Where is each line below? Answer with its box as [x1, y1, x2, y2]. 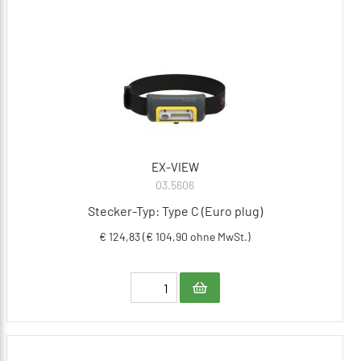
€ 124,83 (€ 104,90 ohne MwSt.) [99, 230, 251, 244]
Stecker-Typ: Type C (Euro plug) [87, 203, 263, 219]
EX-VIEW [151, 160, 199, 175]
